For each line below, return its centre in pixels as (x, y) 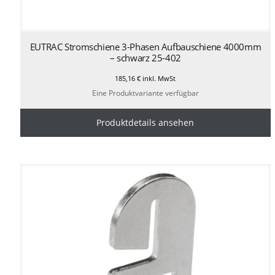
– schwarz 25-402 (145, 57)
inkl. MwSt (158, 78)
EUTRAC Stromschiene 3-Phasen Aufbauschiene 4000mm (145, 46)
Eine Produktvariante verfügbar (145, 93)
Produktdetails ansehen (145, 123)
